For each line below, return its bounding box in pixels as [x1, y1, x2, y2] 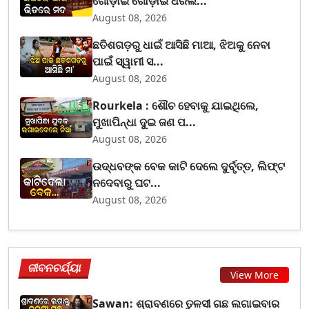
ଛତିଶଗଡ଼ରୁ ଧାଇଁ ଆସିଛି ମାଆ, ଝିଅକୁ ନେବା [92, 37, 271, 53]
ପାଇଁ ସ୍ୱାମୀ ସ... [92, 54, 164, 70]
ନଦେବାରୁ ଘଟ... [92, 175, 161, 191]
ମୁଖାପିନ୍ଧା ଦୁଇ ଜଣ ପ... [92, 114, 197, 130]
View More [230, 268, 279, 281]
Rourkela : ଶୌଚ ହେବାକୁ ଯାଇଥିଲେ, [92, 98, 259, 114]
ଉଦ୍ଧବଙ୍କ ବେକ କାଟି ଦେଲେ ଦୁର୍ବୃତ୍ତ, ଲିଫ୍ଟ [92, 159, 286, 175]
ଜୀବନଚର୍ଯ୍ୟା [27, 260, 83, 276]
